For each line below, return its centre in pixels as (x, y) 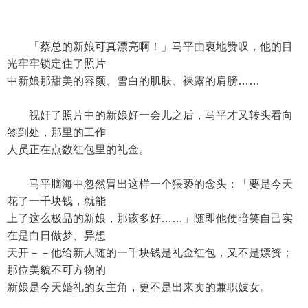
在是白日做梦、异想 (56, 235)
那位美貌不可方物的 (56, 270)
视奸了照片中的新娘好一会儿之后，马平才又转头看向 (150, 115)
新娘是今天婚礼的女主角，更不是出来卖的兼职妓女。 (139, 287)
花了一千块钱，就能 (56, 201)
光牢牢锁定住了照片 (56, 64)
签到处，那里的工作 (56, 132)
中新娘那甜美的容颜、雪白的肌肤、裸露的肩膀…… (133, 81)
